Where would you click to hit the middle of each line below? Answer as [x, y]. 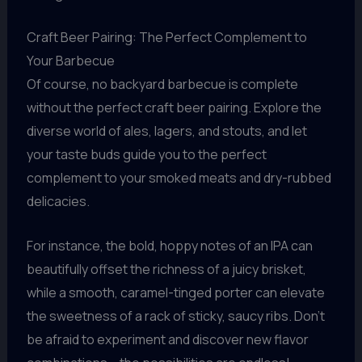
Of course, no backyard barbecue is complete [162, 84]
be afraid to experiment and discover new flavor [167, 340]
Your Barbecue [70, 61]
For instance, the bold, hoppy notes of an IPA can [169, 246]
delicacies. [58, 202]
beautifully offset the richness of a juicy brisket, [166, 269]
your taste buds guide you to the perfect [146, 155]
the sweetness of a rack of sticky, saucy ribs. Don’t [175, 316]
